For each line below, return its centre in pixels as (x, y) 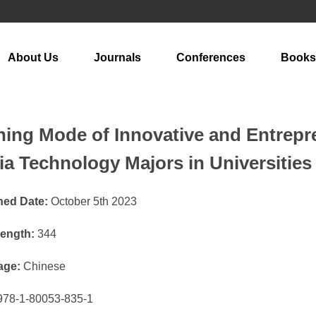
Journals (117, 57)
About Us (33, 57)
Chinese (43, 266)
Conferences (211, 57)
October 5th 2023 (92, 201)
